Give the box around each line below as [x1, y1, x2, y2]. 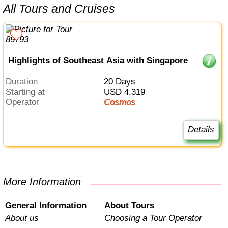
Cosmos [109, 97, 135, 107]
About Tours [104, 201, 154, 211]
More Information [12, 176, 81, 188]
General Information [5, 201, 87, 211]
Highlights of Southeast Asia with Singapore [8, 55, 188, 65]
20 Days [108, 77, 135, 87]
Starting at [11, 87, 45, 97]
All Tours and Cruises [11, 2, 116, 16]
